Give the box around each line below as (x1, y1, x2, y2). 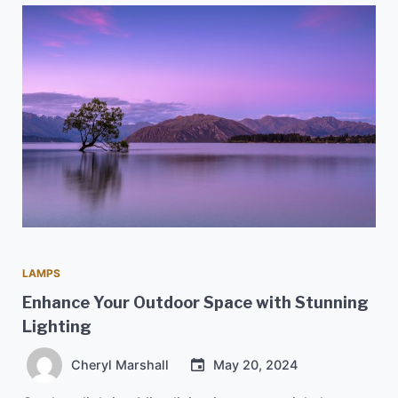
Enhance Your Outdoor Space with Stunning (22, 292, 369, 312)
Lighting (22, 316, 92, 336)
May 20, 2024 (213, 356, 298, 372)
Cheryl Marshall (71, 356, 169, 372)
